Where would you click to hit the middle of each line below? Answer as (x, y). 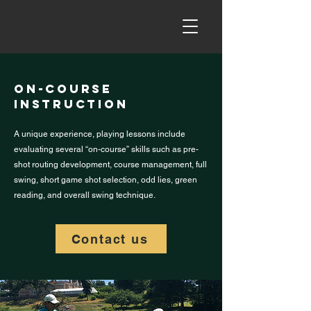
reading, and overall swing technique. (85, 195)
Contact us (110, 239)
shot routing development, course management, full (110, 165)
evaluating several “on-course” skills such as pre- (106, 149)
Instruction (71, 104)
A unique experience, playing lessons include (100, 134)
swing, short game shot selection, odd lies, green (106, 180)
